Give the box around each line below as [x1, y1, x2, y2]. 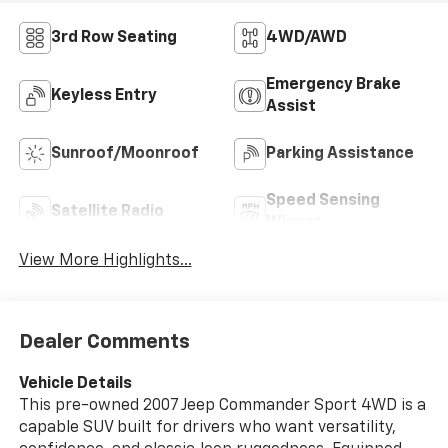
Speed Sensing [266, 192, 380, 209]
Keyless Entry [50, 87, 157, 104]
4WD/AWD [266, 29, 347, 46]
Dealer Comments [18, 332, 190, 353]
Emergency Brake [266, 76, 401, 93]
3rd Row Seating [50, 29, 177, 46]
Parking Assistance [266, 145, 414, 162]
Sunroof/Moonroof [50, 145, 199, 162]
